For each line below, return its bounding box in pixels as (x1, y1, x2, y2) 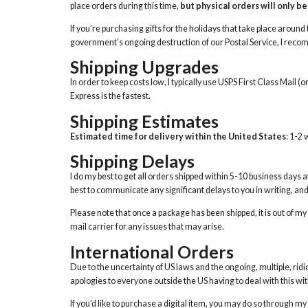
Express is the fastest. (70, 91, 151, 102)
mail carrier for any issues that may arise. (70, 221, 224, 232)
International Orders (70, 241, 234, 262)
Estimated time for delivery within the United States (70, 131, 286, 142)
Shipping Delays (70, 150, 195, 171)
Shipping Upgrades (70, 56, 219, 78)
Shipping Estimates (70, 110, 219, 131)
